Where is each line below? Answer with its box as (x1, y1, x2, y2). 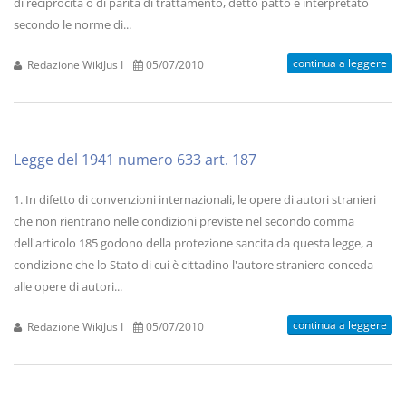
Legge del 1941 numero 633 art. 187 (14, 150, 256, 169)
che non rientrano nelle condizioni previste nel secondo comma (14, 213, 354, 229)
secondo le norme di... (14, 16, 131, 33)
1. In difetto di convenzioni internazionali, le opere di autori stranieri (14, 191, 376, 208)
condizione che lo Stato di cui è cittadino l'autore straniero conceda (14, 256, 373, 273)
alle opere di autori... (14, 278, 122, 295)
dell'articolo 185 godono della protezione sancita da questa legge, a (14, 235, 372, 251)
